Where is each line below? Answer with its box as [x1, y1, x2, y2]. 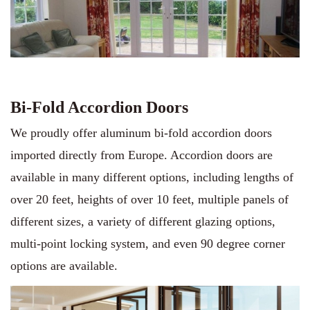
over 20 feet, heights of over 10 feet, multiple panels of [10, 192, 289, 206]
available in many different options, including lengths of [10, 170, 293, 184]
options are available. [10, 258, 118, 273]
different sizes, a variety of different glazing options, [10, 214, 275, 228]
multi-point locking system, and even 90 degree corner [10, 236, 285, 250]
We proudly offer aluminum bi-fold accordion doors [10, 125, 272, 140]
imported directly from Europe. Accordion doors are [10, 147, 273, 162]
